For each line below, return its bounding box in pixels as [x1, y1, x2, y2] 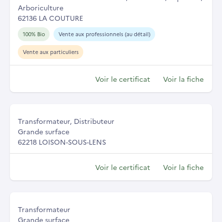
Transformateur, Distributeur [18, 115, 114, 126]
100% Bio [22, 30, 45, 38]
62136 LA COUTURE [18, 12, 83, 23]
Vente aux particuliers [22, 48, 79, 55]
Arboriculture [18, 2, 63, 12]
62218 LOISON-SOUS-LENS [18, 136, 106, 147]
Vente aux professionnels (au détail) [58, 30, 150, 38]
